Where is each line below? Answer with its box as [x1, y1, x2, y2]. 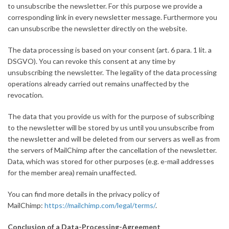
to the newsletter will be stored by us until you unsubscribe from [8, 123, 214, 132]
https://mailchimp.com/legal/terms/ [44, 201, 155, 210]
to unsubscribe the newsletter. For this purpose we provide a [8, 2, 202, 11]
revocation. [8, 90, 43, 100]
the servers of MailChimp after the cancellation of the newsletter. [8, 146, 217, 155]
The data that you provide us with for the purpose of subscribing [8, 112, 214, 121]
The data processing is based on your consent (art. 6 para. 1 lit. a [8, 45, 212, 55]
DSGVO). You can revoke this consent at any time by [8, 57, 175, 66]
